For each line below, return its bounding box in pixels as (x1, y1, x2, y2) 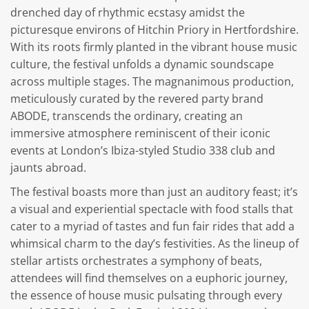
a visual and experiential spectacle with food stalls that (10, 201, 293, 217)
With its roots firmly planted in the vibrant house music (10, 39, 297, 54)
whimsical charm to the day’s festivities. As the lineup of (10, 235, 299, 251)
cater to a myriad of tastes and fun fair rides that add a (10, 218, 295, 234)
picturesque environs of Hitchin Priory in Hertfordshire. (10, 21, 299, 37)
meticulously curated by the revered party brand (10, 90, 263, 106)
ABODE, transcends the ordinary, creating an (10, 108, 243, 123)
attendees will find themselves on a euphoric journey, (10, 270, 288, 286)
